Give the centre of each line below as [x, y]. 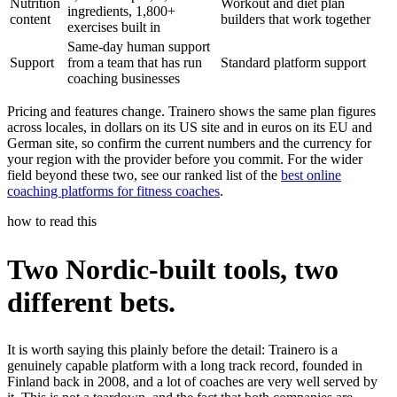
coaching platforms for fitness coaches [113, 191]
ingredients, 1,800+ [121, 12]
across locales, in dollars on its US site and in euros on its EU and [190, 128]
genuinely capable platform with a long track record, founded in [185, 366]
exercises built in [114, 27]
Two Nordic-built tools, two [173, 269]
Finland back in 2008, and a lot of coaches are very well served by [192, 382]
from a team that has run [135, 63]
